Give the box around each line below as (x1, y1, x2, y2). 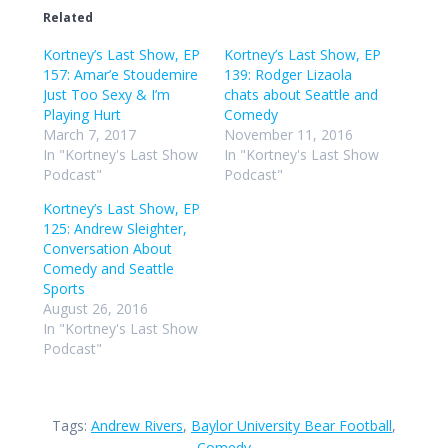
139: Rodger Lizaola (224, 65, 352, 85)
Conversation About (43, 239, 172, 259)
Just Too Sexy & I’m (43, 85, 170, 105)
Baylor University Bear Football (191, 416, 392, 436)
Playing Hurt (43, 105, 121, 125)
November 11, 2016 (224, 125, 353, 145)
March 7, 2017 (43, 125, 136, 145)
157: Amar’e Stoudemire (43, 65, 198, 85)
